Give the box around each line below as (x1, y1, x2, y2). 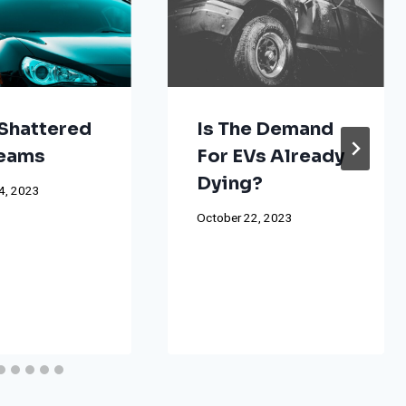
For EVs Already (196, 144, 344, 168)
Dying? (196, 171, 263, 195)
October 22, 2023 (196, 209, 293, 228)
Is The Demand (196, 117, 333, 140)
